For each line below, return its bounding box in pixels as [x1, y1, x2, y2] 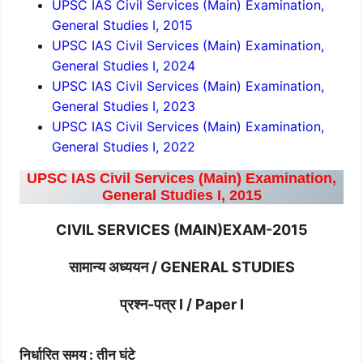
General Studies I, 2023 [52, 97, 196, 114]
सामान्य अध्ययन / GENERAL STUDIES [68, 258, 295, 275]
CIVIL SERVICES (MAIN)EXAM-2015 [55, 220, 308, 238]
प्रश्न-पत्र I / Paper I [119, 295, 244, 313]
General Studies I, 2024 [52, 57, 196, 74]
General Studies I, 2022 [52, 138, 196, 155]
